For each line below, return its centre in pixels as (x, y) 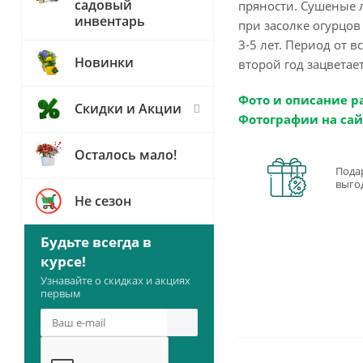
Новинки (104, 62)
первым (61, 293)
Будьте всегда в (96, 242)
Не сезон (103, 201)
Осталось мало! (126, 155)
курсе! (63, 261)
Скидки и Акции (128, 109)
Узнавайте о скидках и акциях (115, 280)
